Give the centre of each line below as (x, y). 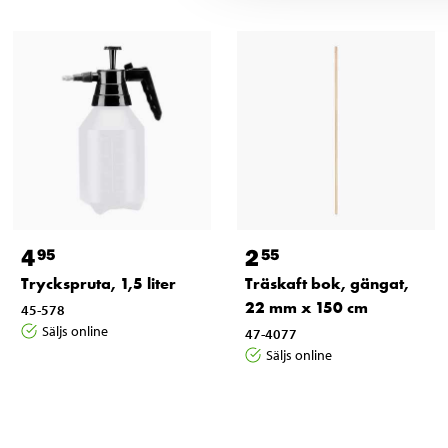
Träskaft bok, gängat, (326, 283)
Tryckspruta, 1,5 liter (98, 283)
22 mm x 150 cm (306, 307)
